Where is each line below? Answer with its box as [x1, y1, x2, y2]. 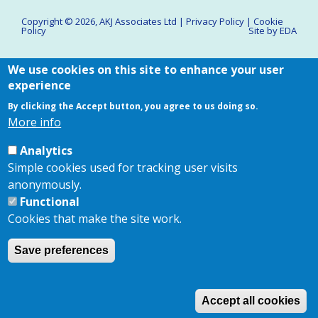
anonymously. [8, 177, 82, 192]
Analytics [20, 143, 73, 158]
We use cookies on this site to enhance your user [8, 62, 285, 77]
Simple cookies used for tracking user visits [8, 160, 238, 175]
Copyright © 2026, [21, 15, 99, 28]
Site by [248, 24, 280, 37]
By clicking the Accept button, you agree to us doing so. [8, 100, 259, 112]
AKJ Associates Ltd [99, 15, 177, 28]
